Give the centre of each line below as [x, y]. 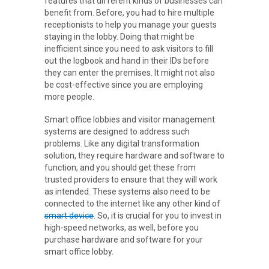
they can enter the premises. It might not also [130, 72]
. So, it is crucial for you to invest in [158, 215]
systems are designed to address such [117, 131]
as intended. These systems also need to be [127, 191]
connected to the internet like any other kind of [132, 203]
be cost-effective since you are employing [124, 84]
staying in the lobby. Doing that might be [119, 36]
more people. [69, 96]
